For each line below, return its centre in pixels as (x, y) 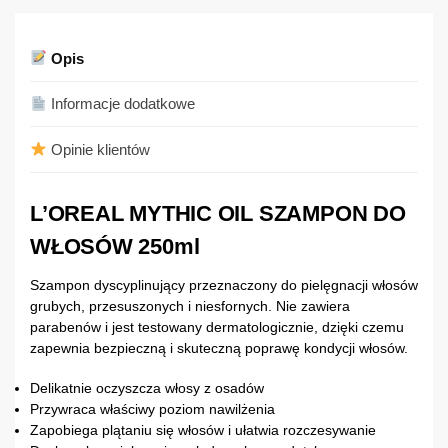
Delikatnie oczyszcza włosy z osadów (147, 388)
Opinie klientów (99, 149)
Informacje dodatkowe (121, 104)
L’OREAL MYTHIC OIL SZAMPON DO (218, 213)
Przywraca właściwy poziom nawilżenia (152, 409)
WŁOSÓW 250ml (118, 246)
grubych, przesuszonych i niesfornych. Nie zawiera (190, 305)
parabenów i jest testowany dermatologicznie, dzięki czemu (217, 326)
